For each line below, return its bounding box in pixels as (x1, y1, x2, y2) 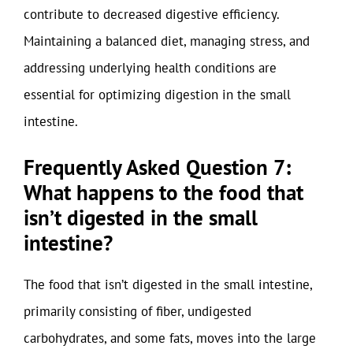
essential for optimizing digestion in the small (24, 85, 291, 103)
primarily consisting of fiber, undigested (24, 303, 251, 320)
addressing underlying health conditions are (24, 58, 277, 76)
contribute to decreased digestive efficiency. (24, 5, 279, 23)
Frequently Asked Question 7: (24, 154, 291, 180)
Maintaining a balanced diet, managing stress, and (24, 32, 310, 50)
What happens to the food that (24, 179, 303, 206)
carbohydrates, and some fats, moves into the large (24, 329, 316, 347)
